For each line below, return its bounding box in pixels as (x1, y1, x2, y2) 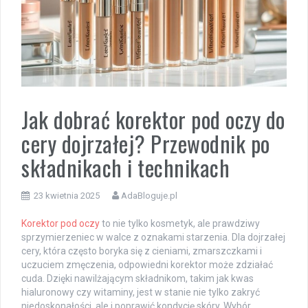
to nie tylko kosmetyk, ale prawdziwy (100, 217, 260, 229)
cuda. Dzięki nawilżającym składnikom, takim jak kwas (21, 272, 254, 284)
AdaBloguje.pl (121, 190, 177, 201)
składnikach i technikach (21, 151, 230, 184)
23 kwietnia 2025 (34, 190, 100, 201)
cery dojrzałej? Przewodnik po (21, 126, 270, 159)
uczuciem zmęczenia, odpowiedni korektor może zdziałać (21, 258, 273, 270)
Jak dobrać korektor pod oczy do (21, 102, 285, 135)
